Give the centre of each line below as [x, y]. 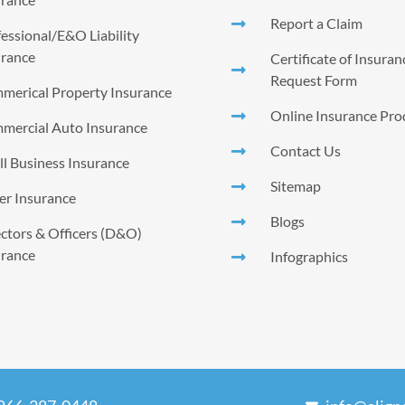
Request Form [313, 80]
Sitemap [295, 185]
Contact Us [305, 150]
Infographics [309, 256]
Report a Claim [316, 23]
